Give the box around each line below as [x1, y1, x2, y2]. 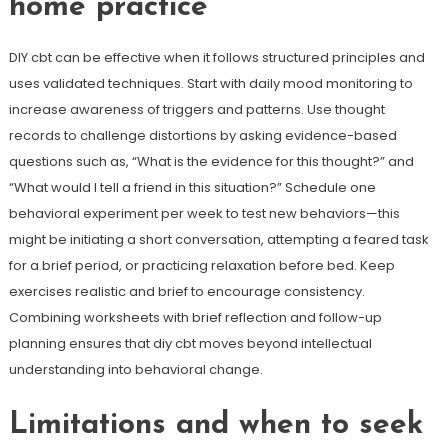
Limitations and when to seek [8, 410, 423, 441]
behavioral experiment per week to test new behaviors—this [8, 204, 400, 223]
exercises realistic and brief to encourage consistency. [8, 282, 365, 301]
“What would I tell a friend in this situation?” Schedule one [8, 178, 376, 197]
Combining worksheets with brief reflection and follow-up [8, 308, 382, 327]
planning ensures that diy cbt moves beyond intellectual [8, 334, 372, 353]
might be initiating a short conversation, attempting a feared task [8, 230, 429, 249]
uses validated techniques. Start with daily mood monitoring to [8, 74, 413, 93]
